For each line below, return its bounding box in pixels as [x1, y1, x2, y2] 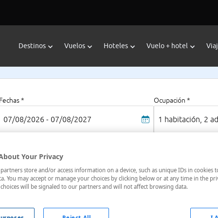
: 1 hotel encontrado [52, 203, 160, 217]
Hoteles [104, 42, 128, 50]
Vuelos [64, 42, 85, 50]
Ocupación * [154, 96, 191, 104]
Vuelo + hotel [146, 42, 188, 50]
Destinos [18, 42, 46, 50]
